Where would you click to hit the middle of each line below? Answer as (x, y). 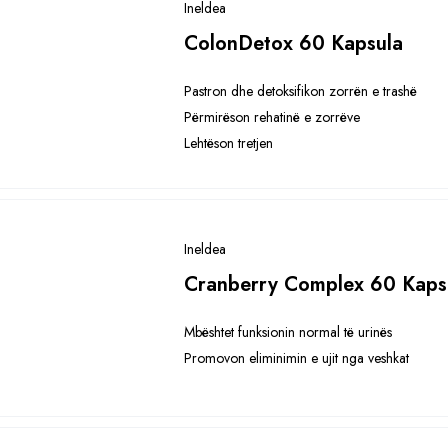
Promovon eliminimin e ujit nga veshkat (297, 358)
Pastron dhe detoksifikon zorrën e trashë (301, 91)
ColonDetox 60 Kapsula (294, 43)
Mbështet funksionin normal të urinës (288, 332)
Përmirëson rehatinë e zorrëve (272, 117)
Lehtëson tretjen (229, 143)
